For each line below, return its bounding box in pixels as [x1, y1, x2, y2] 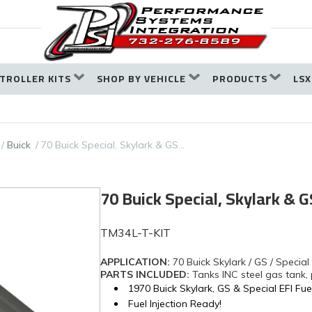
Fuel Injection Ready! [128, 297, 221, 311]
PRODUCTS [212, 70, 267, 88]
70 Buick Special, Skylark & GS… [41, 139, 185, 152]
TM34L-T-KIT [100, 226, 171, 240]
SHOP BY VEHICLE [97, 70, 187, 88]
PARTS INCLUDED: [100, 268, 192, 281]
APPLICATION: [100, 256, 173, 269]
